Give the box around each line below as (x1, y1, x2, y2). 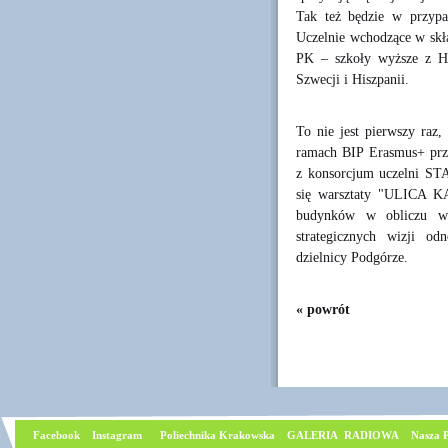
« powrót (296, 301, 350, 317)
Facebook (30, 429, 80, 441)
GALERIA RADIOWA (287, 429, 399, 441)
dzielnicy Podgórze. (296, 249, 408, 265)
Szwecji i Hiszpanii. (296, 71, 409, 87)
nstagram (96, 429, 142, 441)
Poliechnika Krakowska (160, 429, 278, 441)
